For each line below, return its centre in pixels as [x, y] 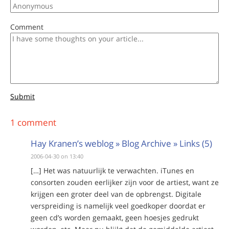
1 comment [33, 122]
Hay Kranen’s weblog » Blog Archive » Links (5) [121, 143]
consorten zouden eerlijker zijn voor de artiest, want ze [125, 182]
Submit [22, 96]
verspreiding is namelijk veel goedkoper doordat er [118, 205]
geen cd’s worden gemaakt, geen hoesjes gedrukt [115, 217]
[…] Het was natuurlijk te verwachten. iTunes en [112, 170]
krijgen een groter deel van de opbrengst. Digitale [116, 194]
